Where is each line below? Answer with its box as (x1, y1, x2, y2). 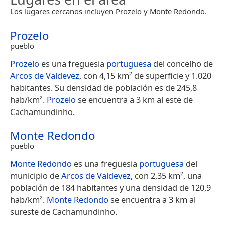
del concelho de (151, 58, 213, 69)
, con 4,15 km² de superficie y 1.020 (79, 70, 211, 81)
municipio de (10, 170, 61, 181)
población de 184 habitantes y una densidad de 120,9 (10, 182, 211, 193)
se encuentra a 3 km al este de (76, 94, 193, 105)
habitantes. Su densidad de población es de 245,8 (10, 82, 197, 93)
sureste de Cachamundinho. (10, 206, 117, 217)
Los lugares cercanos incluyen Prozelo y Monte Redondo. (10, 6, 207, 16)
